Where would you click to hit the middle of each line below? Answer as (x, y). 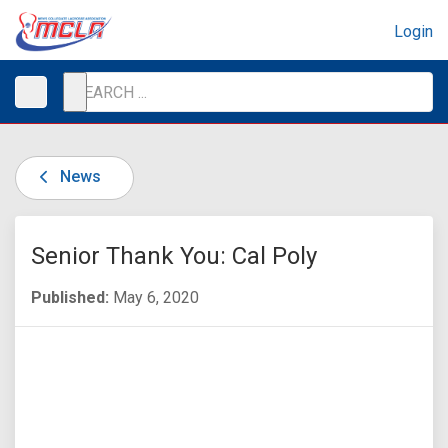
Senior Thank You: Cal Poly (174, 256)
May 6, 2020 (154, 297)
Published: (70, 297)
